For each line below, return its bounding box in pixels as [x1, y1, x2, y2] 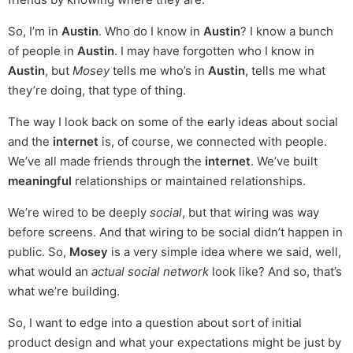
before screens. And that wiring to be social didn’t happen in [8, 225, 343, 240]
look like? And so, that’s [209, 264, 342, 280]
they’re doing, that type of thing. [8, 83, 186, 98]
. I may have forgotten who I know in [114, 43, 314, 59]
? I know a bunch [240, 24, 333, 39]
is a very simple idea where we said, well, [108, 244, 341, 260]
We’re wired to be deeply [8, 205, 150, 221]
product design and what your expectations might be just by [8, 335, 341, 351]
